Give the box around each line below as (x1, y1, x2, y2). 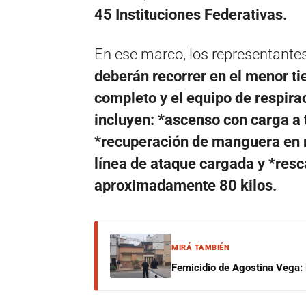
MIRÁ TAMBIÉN (171, 242, 229, 252)
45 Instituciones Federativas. (94, 5, 287, 23)
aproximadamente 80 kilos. (94, 176, 277, 194)
